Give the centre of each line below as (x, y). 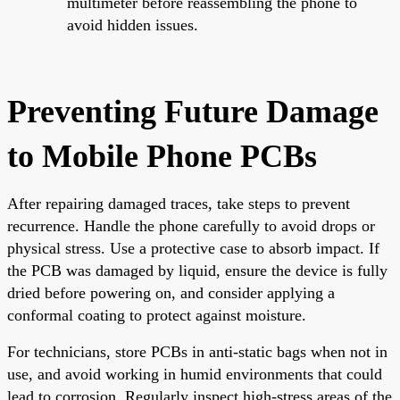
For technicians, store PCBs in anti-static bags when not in (197, 351)
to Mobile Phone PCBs (162, 156)
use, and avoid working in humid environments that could (195, 374)
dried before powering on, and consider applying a (171, 292)
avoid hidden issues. (133, 25)
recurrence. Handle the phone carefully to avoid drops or (191, 225)
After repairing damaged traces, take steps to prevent (179, 203)
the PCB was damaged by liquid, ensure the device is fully (197, 270)
